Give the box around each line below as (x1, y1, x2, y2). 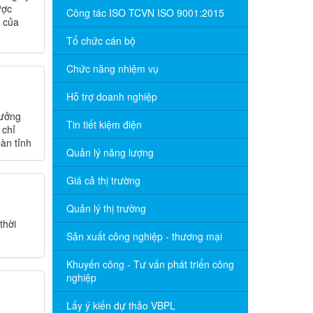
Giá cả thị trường (66, 173, 140, 187)
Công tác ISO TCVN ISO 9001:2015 (66, 6, 224, 20)
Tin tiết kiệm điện (66, 117, 142, 131)
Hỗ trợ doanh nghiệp (66, 89, 157, 103)
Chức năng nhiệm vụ (66, 61, 159, 75)
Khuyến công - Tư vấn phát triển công (66, 257, 234, 271)
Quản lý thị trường (66, 201, 146, 215)
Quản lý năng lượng (66, 145, 154, 159)
